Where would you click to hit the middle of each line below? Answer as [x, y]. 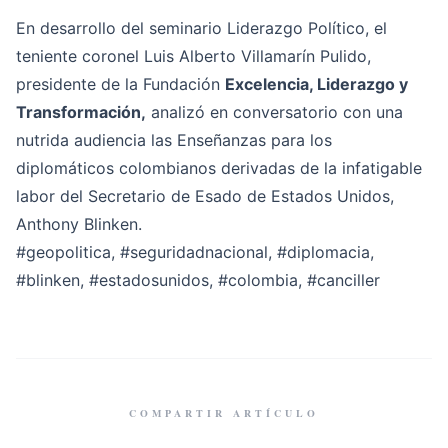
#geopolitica [63, 252]
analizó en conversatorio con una [274, 112]
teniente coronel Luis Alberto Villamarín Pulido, [193, 56]
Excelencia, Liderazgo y [316, 84]
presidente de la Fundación [120, 84]
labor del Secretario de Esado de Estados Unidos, [205, 196]
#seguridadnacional [194, 252]
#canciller [343, 280]
